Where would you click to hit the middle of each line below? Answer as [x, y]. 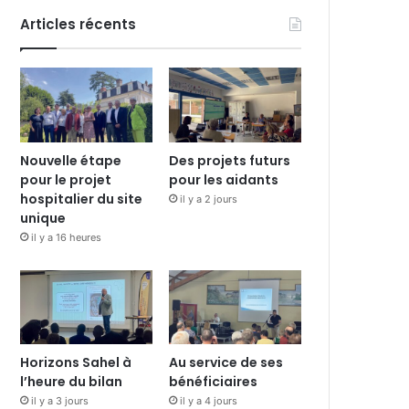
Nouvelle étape [71, 160]
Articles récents [79, 24]
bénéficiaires [214, 382]
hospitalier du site [82, 199]
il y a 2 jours [209, 199]
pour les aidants [224, 179]
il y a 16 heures [67, 237]
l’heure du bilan [72, 382]
